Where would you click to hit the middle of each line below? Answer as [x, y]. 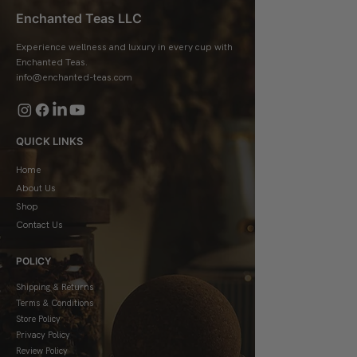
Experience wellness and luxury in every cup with [124, 47]
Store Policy [38, 319]
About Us [36, 188]
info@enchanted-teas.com [74, 77]
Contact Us [39, 225]
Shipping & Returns [55, 287]
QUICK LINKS [49, 141]
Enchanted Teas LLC [79, 18]
